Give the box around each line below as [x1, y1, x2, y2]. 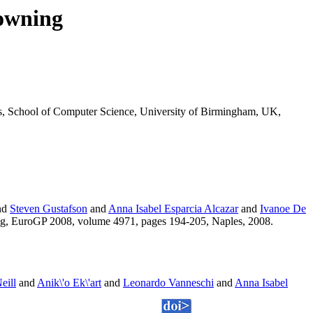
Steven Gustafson [10, 203, 87, 215]
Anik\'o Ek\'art [37, 277, 101, 289]
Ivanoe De [260, 203, 306, 215]
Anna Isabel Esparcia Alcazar [108, 203, 238, 215]
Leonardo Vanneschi [123, 277, 214, 289]
